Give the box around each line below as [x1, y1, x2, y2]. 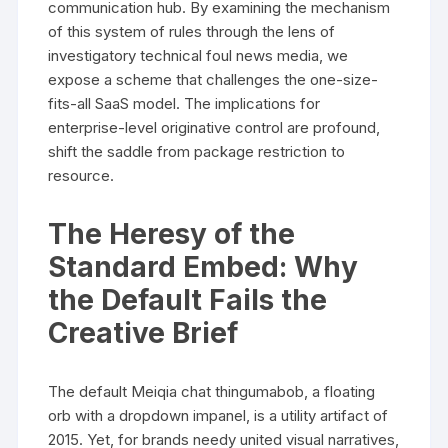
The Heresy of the [48, 216, 296, 251]
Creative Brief [48, 315, 239, 350]
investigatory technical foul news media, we [48, 45, 349, 65]
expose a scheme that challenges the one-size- [48, 69, 379, 89]
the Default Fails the [48, 282, 328, 317]
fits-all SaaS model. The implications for [48, 93, 321, 113]
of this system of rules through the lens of [48, 21, 336, 41]
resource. [48, 165, 115, 185]
